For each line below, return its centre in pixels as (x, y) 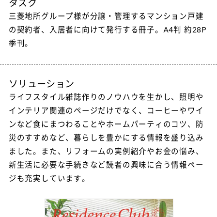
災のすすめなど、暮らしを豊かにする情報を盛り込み (106, 138)
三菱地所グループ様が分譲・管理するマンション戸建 (106, 17)
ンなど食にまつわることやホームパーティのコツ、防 (106, 125)
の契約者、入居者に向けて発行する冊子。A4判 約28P (107, 30)
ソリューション (41, 85)
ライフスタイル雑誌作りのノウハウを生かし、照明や (106, 98)
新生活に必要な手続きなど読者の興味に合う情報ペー (106, 165)
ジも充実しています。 (49, 179)
